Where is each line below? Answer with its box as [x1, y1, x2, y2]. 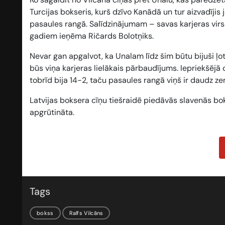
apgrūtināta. [30, 107, 74, 118]
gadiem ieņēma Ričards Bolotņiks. [30, 31, 154, 42]
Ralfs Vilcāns [69, 209, 103, 216]
